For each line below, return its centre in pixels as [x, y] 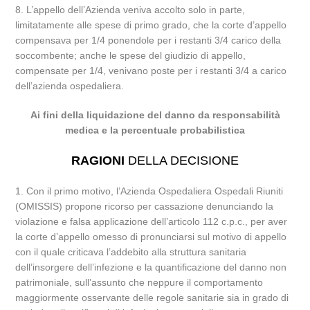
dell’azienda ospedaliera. [70, 86]
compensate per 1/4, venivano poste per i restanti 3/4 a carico [151, 71]
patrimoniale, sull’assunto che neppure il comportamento [139, 282]
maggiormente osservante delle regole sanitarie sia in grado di [152, 298]
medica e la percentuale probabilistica [155, 130]
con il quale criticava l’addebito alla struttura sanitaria [131, 252]
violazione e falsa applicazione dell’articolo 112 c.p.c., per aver [152, 221]
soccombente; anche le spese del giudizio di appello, [131, 55]
